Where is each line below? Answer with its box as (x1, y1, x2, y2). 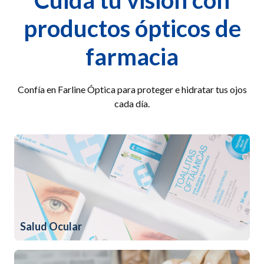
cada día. (114, 98, 150, 110)
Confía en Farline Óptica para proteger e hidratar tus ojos (17, 84, 247, 95)
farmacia (85, 42, 179, 71)
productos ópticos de (23, 14, 241, 43)
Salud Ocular (20, 220, 82, 233)
